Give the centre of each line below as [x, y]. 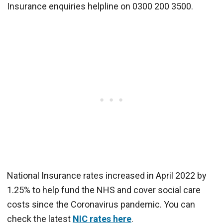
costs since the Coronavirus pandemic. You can [101, 204]
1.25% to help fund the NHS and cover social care [104, 190]
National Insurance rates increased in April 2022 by [107, 175]
